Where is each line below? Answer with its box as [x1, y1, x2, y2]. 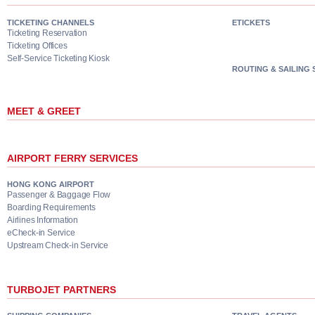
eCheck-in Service [7, 228, 75, 238]
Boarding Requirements [7, 202, 96, 212]
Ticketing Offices [7, 41, 67, 51]
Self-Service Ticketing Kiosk [7, 53, 110, 63]
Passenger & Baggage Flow [7, 190, 111, 200]
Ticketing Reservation [7, 28, 87, 38]
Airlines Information [7, 215, 78, 225]
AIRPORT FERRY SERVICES [7, 153, 138, 164]
